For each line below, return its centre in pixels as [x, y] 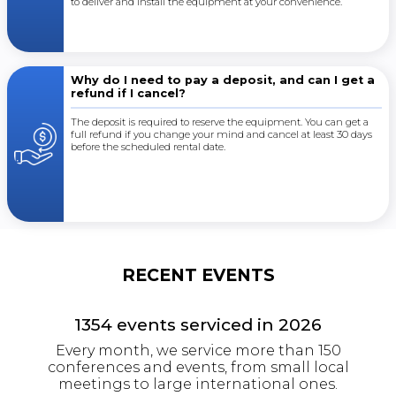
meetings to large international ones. [198, 384]
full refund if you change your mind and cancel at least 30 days [221, 134]
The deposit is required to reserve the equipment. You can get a [220, 122]
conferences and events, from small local [198, 367]
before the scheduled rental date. [148, 146]
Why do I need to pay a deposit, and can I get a [223, 80]
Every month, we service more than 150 [198, 350]
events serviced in [195, 324]
